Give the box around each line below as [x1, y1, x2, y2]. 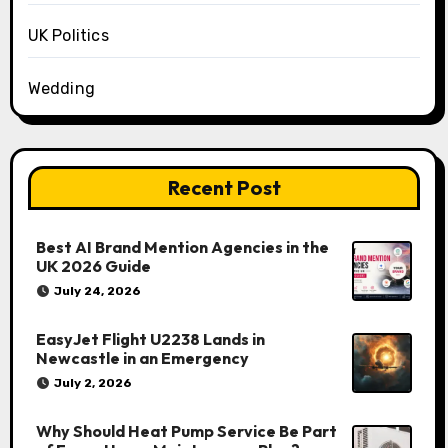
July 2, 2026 [53, 375, 132, 390]
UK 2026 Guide [35, 255, 151, 276]
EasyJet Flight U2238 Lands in [35, 328, 265, 349]
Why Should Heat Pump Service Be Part [35, 420, 337, 441]
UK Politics [27, 25, 109, 45]
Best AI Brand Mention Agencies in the [35, 236, 329, 257]
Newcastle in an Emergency [35, 347, 249, 368]
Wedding [27, 78, 95, 98]
